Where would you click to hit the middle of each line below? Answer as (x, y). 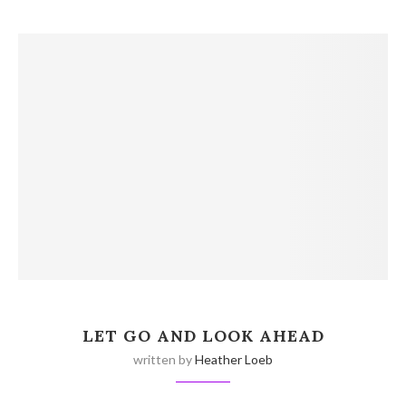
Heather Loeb (234, 359)
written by (164, 359)
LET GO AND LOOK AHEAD (203, 336)
